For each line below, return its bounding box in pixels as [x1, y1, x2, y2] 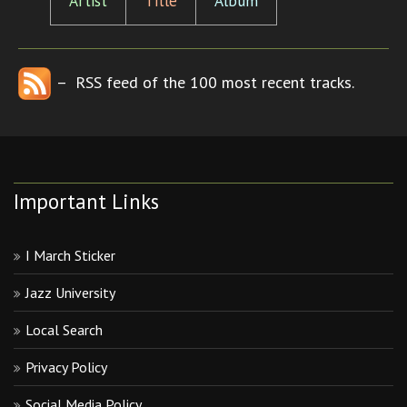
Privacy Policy [25, 358, 107, 377]
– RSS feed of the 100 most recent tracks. [56, 72, 354, 94]
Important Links [14, 188, 159, 215]
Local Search [25, 321, 103, 340]
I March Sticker [25, 246, 115, 265]
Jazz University [25, 283, 115, 303]
